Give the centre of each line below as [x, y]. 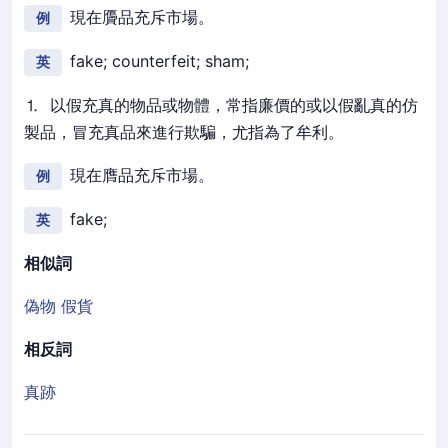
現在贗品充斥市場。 [142, 17]
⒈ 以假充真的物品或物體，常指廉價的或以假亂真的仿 [221, 105]
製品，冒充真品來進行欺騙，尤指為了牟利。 [184, 132]
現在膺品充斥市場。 [142, 175]
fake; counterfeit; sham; [159, 61]
